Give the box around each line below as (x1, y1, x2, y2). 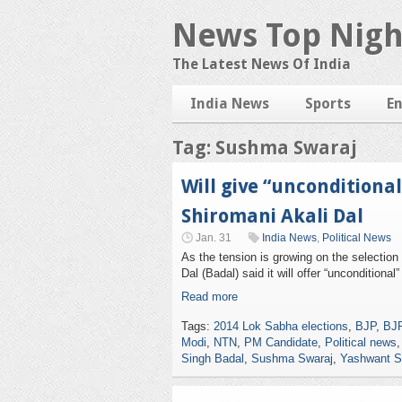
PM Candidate (244, 336, 318, 349)
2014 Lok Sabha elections (214, 319, 348, 333)
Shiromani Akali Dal (181, 205, 363, 227)
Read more (181, 290, 238, 303)
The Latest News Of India (172, 56, 351, 73)
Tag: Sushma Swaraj (172, 136, 357, 159)
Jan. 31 (196, 232, 232, 244)
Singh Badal (181, 352, 244, 365)
